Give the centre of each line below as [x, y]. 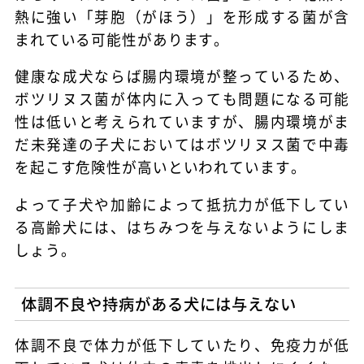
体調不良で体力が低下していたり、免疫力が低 [182, 344]
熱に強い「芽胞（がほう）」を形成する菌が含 [182, 16]
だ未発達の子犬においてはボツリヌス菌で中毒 [182, 145]
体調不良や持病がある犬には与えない [159, 303]
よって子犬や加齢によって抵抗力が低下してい [182, 204]
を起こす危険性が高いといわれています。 [160, 167]
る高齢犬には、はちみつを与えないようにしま [182, 227]
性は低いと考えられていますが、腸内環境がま [182, 122]
